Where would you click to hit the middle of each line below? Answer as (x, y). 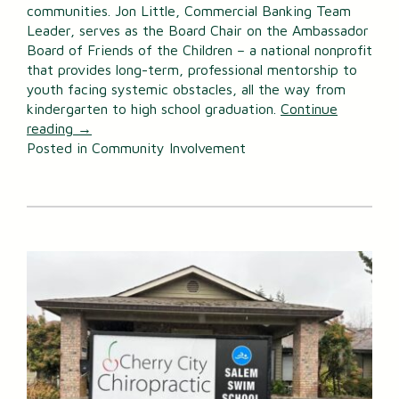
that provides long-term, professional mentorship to (192, 70)
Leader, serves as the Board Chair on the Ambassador (198, 31)
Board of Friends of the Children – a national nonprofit (199, 50)
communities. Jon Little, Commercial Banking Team (189, 11)
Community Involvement (169, 148)
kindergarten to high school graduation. (154, 109)
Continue (309, 109)
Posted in (59, 148)
